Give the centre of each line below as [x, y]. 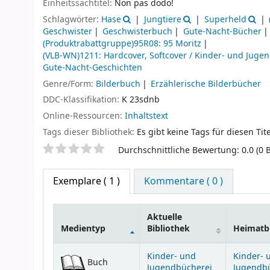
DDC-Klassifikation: [82, 100]
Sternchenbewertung [100, 150]
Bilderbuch [118, 84]
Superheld [225, 19]
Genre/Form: [69, 84]
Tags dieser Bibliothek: [89, 133]
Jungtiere [162, 19]
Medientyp [83, 228]
